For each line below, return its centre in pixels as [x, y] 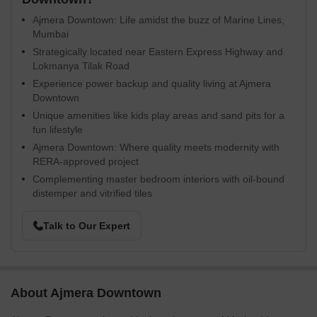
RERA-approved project [86, 161]
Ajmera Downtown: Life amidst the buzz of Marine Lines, [158, 20]
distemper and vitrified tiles [92, 193]
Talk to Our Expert [87, 226]
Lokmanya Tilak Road [81, 66]
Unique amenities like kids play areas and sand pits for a [158, 115]
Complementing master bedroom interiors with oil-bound [158, 179]
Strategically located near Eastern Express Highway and [158, 52]
